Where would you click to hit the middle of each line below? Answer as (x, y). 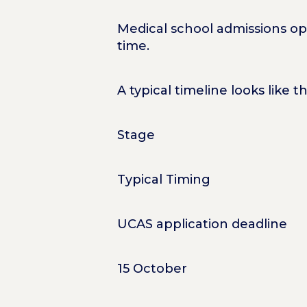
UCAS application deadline (202, 224)
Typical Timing (163, 179)
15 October (152, 268)
